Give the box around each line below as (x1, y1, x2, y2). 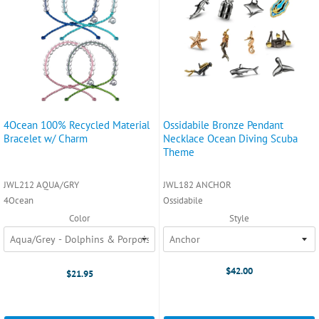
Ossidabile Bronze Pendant (163, 117, 283, 132)
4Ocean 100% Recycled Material (4, 117, 150, 132)
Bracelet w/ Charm (4, 131, 88, 145)
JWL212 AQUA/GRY (4, 178, 79, 191)
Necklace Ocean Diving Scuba (163, 131, 298, 145)
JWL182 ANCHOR (163, 178, 231, 191)
